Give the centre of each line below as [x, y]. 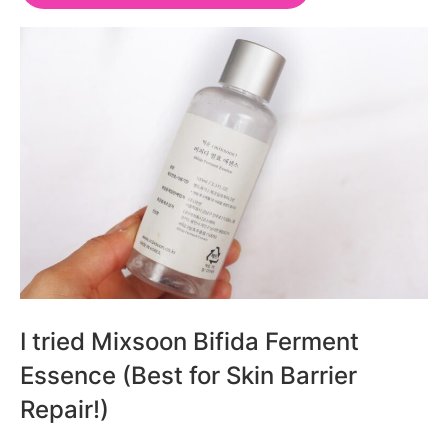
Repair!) [64, 408]
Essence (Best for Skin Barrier [188, 374]
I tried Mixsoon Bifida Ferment [189, 340]
